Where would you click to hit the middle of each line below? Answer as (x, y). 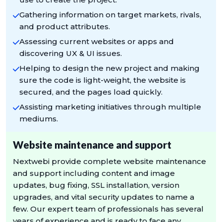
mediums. (39, 118)
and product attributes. (65, 26)
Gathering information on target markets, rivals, (111, 14)
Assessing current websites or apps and (97, 41)
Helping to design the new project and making (110, 68)
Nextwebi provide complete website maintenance (110, 161)
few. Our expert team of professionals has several (108, 209)
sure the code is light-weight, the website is (103, 80)
